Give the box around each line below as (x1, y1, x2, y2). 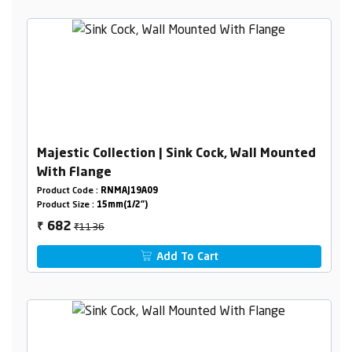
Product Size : (36, 200, 97, 210)
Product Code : (36, 186, 101, 196)
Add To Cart (153, 251, 219, 262)
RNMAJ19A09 (100, 186, 158, 196)
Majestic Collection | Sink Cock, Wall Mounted (36, 147, 316, 160)
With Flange (36, 166, 112, 179)
